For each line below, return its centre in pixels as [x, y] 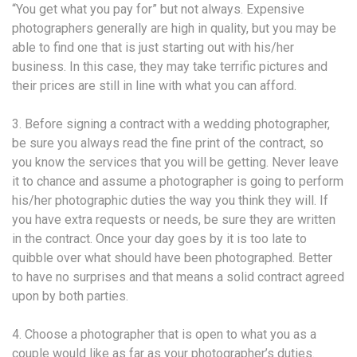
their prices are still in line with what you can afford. [154, 85]
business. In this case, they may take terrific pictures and [170, 66]
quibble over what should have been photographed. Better [172, 257]
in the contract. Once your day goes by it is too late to [159, 238]
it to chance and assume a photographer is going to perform [178, 181]
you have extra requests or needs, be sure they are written [174, 219]
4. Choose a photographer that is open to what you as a [164, 334]
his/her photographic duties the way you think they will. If [170, 200]
